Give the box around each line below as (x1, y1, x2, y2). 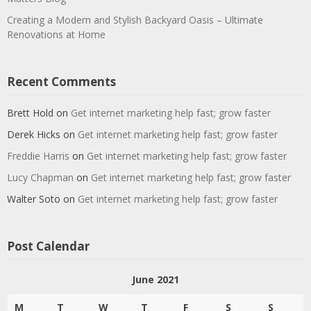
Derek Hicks (7, 128, 60, 141)
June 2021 (132, 273, 179, 286)
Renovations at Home (7, 28, 106, 41)
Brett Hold (7, 106, 53, 119)
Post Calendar (7, 238, 90, 254)
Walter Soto (7, 192, 60, 205)
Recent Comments (7, 74, 116, 90)
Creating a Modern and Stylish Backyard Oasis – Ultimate (7, 13, 263, 26)
